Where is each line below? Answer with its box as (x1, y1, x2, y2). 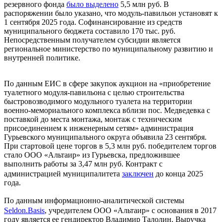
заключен (122, 169, 154, 178)
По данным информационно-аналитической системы (4, 196, 184, 205)
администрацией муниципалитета (4, 169, 122, 178)
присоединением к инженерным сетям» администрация (4, 123, 193, 132)
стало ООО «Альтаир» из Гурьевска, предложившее (4, 150, 180, 159)
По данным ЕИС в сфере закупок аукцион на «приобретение (4, 79, 211, 88)
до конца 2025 (154, 169, 203, 178)
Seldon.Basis (4, 206, 45, 215)
